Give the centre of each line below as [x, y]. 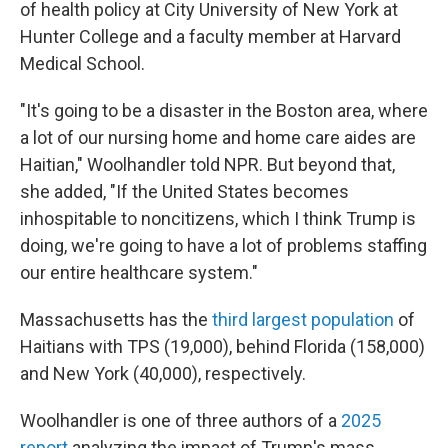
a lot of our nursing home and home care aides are [218, 137]
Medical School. [82, 63]
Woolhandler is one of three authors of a [180, 420]
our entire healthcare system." [139, 272]
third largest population [303, 319]
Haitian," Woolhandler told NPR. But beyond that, [207, 164]
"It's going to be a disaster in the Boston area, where [224, 110]
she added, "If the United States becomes [184, 191]
